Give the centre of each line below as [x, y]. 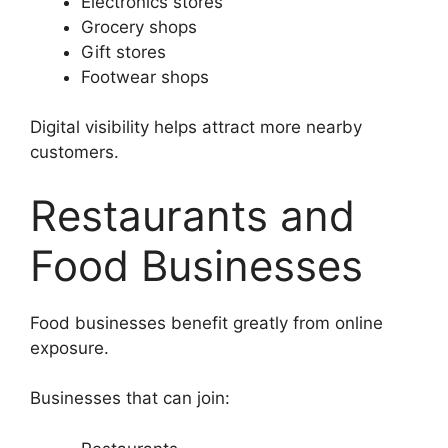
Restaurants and [192, 215]
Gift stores [123, 51]
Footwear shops [145, 76]
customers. [74, 152]
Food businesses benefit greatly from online [206, 322]
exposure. [69, 347]
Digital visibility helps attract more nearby [196, 127]
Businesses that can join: [130, 398]
